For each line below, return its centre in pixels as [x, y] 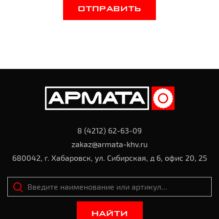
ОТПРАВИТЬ [109, 9]
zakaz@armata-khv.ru [109, 144]
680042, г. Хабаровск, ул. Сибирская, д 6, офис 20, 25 [109, 158]
